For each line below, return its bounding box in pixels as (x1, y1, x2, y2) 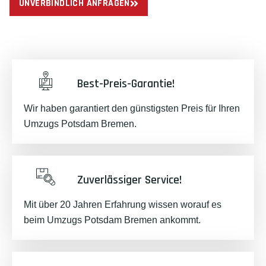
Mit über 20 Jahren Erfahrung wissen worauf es (24, 199, 221, 210)
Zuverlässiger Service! (77, 172, 182, 188)
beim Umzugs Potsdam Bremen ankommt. (24, 215, 201, 225)
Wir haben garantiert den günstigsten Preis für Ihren (24, 103, 240, 113)
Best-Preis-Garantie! (77, 76, 175, 91)
